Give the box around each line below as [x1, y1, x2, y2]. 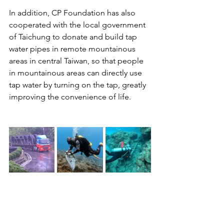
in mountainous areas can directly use [9, 67, 144, 77]
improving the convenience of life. [9, 91, 131, 101]
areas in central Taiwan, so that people [9, 55, 145, 65]
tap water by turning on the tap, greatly [9, 79, 148, 89]
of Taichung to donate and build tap [9, 31, 139, 41]
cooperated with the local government [9, 19, 147, 29]
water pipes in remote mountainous [9, 43, 137, 53]
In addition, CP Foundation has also [9, 7, 137, 17]
